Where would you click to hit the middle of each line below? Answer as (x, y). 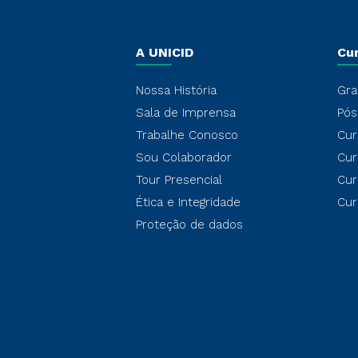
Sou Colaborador (184, 157)
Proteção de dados (189, 225)
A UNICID (165, 52)
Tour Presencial (179, 180)
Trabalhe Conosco (187, 135)
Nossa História (176, 90)
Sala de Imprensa (186, 113)
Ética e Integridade (188, 202)
